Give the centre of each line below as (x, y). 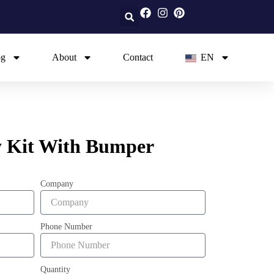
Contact (138, 57)
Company (57, 184)
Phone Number (66, 227)
